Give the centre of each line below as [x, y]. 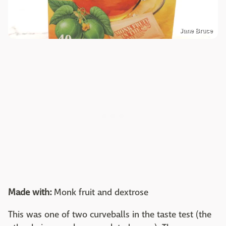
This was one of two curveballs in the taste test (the [110, 215]
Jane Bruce [196, 31]
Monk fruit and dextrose [100, 193]
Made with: [30, 193]
